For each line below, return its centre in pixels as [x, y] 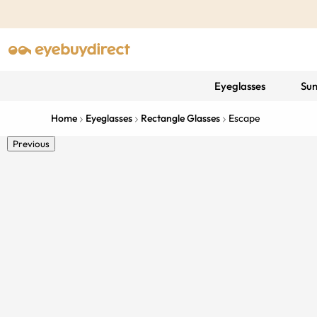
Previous [31, 144]
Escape [244, 118]
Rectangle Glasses [180, 118]
